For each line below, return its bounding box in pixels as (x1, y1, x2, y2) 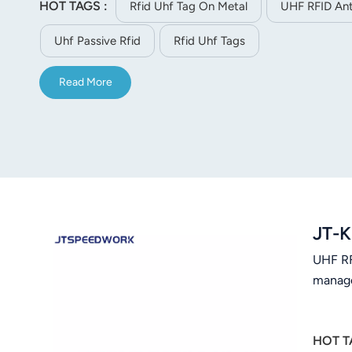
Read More (58, 75, 112, 90)
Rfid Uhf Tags (174, 33, 245, 48)
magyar (247, 42, 284, 57)
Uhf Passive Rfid (54, 33, 141, 48)
